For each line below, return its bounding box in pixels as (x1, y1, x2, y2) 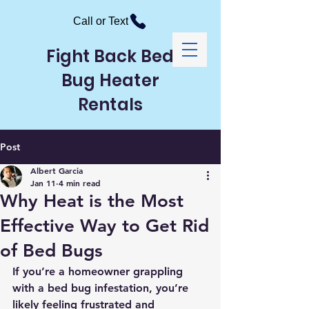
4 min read (59, 177, 101, 188)
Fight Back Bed (46, 45, 175, 68)
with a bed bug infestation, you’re (12, 281, 192, 295)
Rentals (77, 93, 143, 116)
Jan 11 (30, 177, 56, 188)
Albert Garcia (30, 165, 83, 176)
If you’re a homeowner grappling (12, 265, 186, 278)
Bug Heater (61, 69, 160, 92)
